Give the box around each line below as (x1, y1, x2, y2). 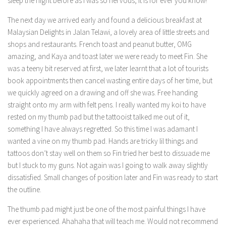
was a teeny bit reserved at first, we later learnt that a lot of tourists (8, 64, 208, 73)
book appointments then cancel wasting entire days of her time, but (8, 76, 212, 85)
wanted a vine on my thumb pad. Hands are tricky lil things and (8, 136, 198, 146)
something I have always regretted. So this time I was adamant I (8, 124, 198, 134)
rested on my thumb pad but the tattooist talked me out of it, (8, 112, 190, 122)
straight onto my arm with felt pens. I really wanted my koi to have (8, 100, 206, 109)
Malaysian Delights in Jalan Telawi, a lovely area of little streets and (8, 27, 209, 37)
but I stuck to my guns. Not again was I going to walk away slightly (8, 160, 208, 170)
